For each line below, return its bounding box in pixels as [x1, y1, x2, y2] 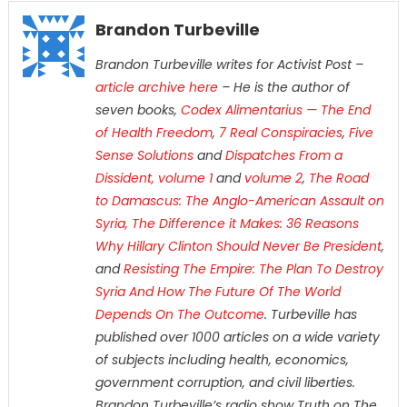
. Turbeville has [263, 305, 357, 324]
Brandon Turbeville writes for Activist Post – [94, 55, 363, 74]
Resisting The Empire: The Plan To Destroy [123, 260, 383, 279]
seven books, [94, 101, 181, 120]
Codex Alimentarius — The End [180, 101, 371, 120]
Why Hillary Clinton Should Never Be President [94, 237, 382, 256]
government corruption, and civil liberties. [94, 373, 355, 392]
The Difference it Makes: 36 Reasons [131, 214, 359, 233]
